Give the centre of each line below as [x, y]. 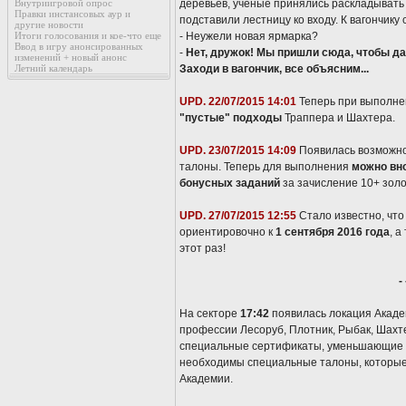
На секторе [210, 314]
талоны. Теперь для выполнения [266, 167]
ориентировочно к [227, 232]
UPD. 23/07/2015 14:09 [238, 150]
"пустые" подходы [231, 118]
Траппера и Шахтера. [338, 118]
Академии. [206, 379]
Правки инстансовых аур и [72, 14]
